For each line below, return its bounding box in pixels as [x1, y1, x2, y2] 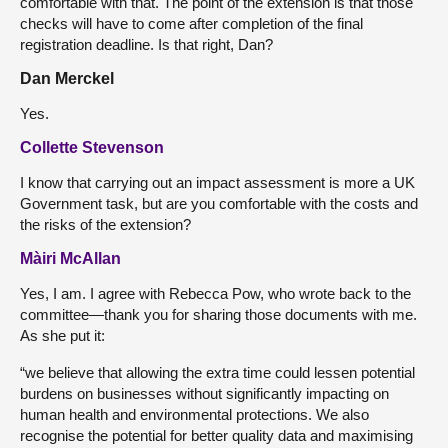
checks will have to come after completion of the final [20, 14, 363, 32]
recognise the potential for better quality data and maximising [20, 426, 413, 444]
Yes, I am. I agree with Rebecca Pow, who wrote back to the [20, 284, 411, 302]
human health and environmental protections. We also [20, 405, 369, 423]
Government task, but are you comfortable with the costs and [20, 194, 418, 212]
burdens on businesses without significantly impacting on [20, 384, 389, 402]
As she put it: [20, 326, 105, 344]
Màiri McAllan [20, 249, 121, 267]
